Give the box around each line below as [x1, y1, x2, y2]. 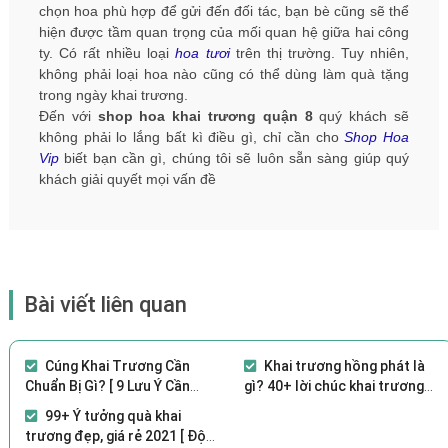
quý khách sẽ [312, 107, 410, 124]
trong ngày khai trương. [38, 86, 192, 103]
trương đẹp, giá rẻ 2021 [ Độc [24, 427, 214, 444]
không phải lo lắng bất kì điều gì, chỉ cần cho [38, 128, 345, 145]
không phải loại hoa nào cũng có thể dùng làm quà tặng [38, 65, 410, 82]
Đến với [38, 107, 98, 124]
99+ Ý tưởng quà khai [44, 407, 181, 424]
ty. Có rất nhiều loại [38, 44, 176, 61]
